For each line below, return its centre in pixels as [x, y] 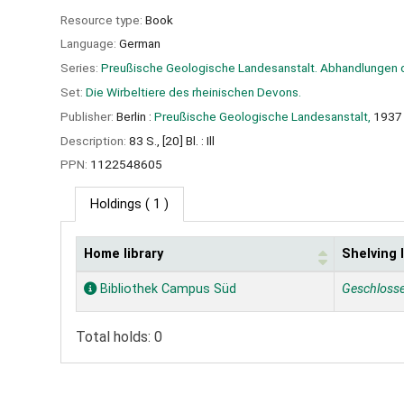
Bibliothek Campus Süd [166, 289]
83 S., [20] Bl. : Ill [172, 140]
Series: [81, 68]
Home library [124, 254]
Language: [90, 44]
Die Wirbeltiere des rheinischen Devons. [193, 92]
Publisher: [88, 116]
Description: [95, 140]
